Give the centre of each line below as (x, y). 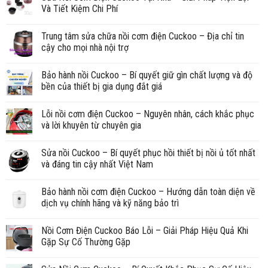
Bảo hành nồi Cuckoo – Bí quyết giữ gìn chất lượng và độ (147, 75)
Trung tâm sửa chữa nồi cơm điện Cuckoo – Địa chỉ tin (143, 36)
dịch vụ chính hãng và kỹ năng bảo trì (110, 203)
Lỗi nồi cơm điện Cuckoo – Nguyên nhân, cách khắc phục (148, 114)
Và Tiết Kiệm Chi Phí (80, 8)
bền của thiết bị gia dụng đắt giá (102, 86)
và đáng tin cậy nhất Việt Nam (97, 164)
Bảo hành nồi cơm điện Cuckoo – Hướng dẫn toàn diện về (148, 191)
